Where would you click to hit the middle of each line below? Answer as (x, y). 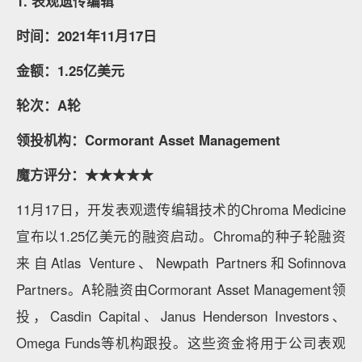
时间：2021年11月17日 (86, 36)
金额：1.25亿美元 (70, 71)
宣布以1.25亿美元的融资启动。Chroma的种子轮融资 (181, 236)
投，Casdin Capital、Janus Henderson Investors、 (181, 316)
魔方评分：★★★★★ (85, 175)
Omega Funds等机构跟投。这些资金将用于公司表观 (181, 343)
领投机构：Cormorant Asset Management (148, 140)
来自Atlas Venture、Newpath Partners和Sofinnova (181, 263)
